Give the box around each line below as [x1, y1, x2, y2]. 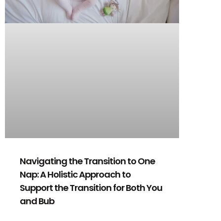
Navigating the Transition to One [20, 155, 155, 168]
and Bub [20, 195, 54, 208]
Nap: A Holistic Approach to [20, 168, 131, 181]
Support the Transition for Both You [20, 182, 162, 194]
